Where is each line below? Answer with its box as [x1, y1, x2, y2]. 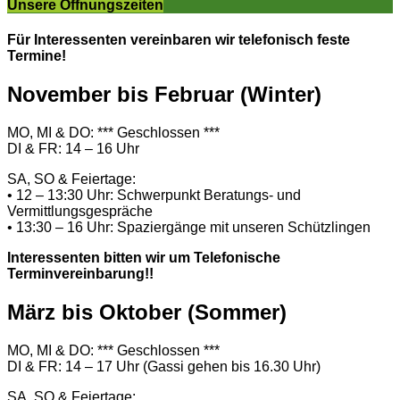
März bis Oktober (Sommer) [7, 299, 287, 324]
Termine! [7, 48, 66, 64]
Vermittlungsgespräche [7, 204, 153, 219]
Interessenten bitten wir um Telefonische [7, 250, 280, 265]
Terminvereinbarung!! [7, 266, 154, 281]
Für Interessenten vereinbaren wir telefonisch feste [7, 32, 350, 48]
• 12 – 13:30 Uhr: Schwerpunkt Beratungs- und [7, 187, 301, 203]
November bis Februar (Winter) [7, 82, 321, 107]
